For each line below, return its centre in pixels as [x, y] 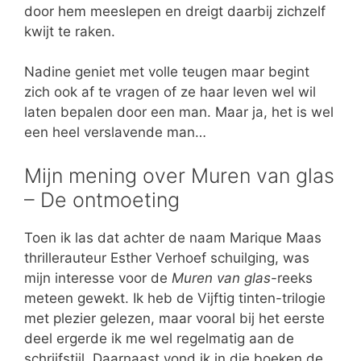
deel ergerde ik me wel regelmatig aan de [159, 338]
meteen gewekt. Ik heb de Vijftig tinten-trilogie [175, 298]
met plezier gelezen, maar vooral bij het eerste [174, 318]
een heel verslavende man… [115, 133]
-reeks [292, 278]
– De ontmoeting [102, 199]
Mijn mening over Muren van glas [179, 175]
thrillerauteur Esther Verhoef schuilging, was [167, 257]
